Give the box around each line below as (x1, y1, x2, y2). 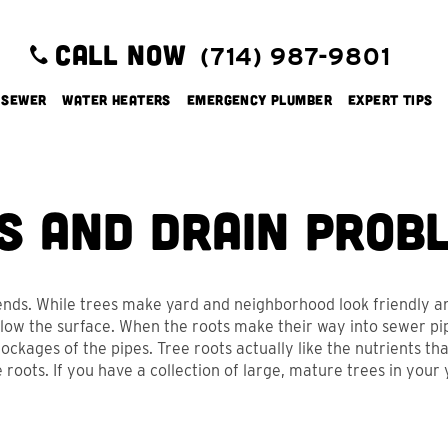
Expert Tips (347, 90, 433, 108)
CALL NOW (54, 36, 187, 71)
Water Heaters (62, 90, 171, 108)
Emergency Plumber (186, 90, 332, 108)
